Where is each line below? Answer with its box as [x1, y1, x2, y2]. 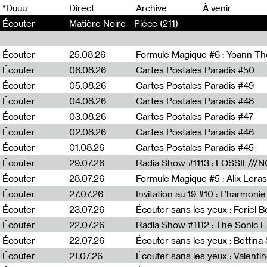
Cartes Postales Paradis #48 [136, 95, 254, 106]
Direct [69, 2, 94, 13]
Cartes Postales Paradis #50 [136, 64, 254, 75]
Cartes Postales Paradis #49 [136, 80, 254, 91]
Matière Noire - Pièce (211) [69, 18, 178, 29]
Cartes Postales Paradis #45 [136, 142, 254, 153]
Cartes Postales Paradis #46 [136, 126, 254, 137]
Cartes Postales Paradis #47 [136, 111, 253, 122]
